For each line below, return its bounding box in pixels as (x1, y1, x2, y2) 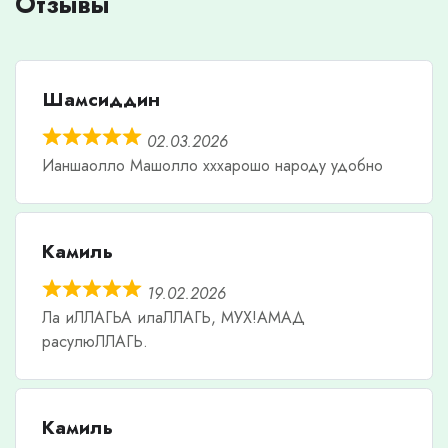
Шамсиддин (41, 84, 160, 113)
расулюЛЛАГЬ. (41, 329, 148, 353)
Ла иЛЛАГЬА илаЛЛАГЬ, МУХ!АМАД (41, 305, 305, 329)
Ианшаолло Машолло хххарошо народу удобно (41, 153, 383, 177)
